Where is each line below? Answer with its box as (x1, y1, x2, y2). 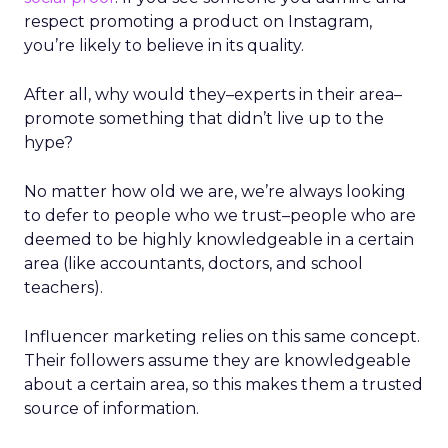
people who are (290, 206, 416, 225)
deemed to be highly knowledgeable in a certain (24, 230, 414, 249)
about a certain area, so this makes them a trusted (24, 375, 423, 394)
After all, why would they (24, 85, 226, 104)
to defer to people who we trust (24, 206, 282, 225)
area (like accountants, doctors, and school (24, 254, 363, 273)
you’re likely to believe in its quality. (24, 36, 308, 55)
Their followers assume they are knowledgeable (24, 351, 411, 370)
